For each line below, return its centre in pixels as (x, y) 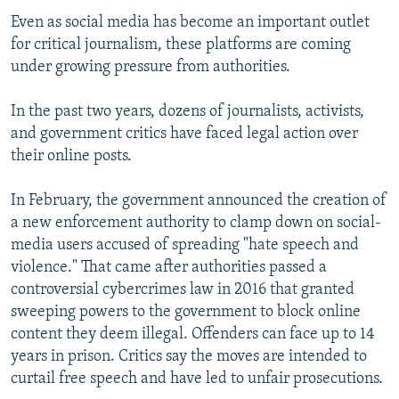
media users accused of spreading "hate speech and (185, 246)
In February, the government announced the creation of (199, 201)
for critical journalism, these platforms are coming (181, 45)
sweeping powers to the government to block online (186, 313)
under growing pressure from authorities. (151, 68)
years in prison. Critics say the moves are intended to (189, 357)
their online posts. (71, 157)
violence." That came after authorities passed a (169, 268)
